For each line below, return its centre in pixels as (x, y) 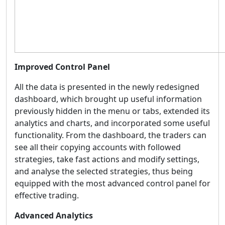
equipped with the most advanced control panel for (113, 183)
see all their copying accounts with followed (98, 147)
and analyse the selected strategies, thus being (104, 171)
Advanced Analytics (54, 215)
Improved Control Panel (62, 67)
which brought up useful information (131, 99)
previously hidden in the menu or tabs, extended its (112, 111)
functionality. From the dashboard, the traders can (110, 135)
